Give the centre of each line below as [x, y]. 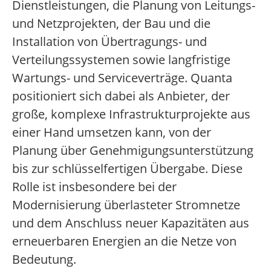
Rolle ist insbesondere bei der [94, 187]
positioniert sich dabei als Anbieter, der [121, 96]
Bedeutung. [44, 260]
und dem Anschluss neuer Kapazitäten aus [131, 223]
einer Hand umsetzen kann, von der [112, 132]
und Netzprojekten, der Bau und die [111, 24]
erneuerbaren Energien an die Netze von [124, 241]
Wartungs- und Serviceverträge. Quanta [122, 78]
